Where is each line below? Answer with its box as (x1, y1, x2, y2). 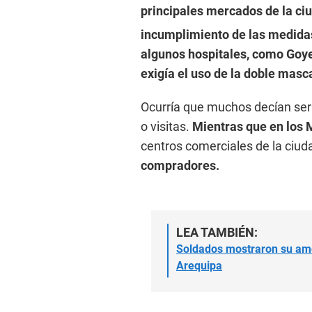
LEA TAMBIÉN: (176, 224, 258, 240)
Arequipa (176, 258, 222, 272)
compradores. (141, 157, 219, 173)
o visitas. (141, 118, 192, 134)
